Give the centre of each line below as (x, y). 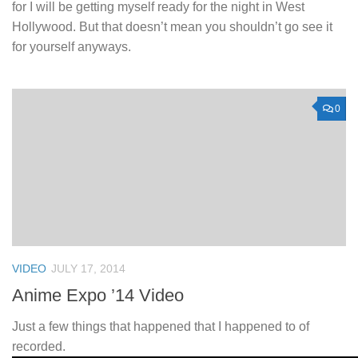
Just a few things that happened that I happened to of (161, 326)
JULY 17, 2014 (88, 269)
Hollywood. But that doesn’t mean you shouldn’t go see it (172, 27)
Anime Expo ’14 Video (98, 295)
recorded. (39, 346)
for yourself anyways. (72, 47)
